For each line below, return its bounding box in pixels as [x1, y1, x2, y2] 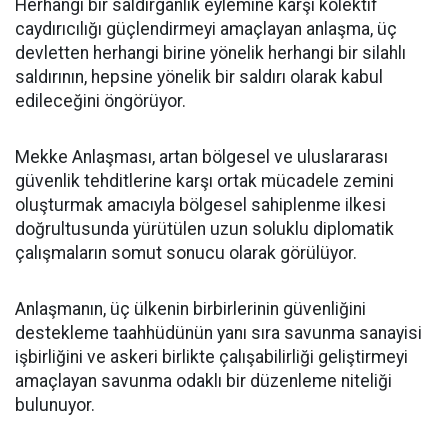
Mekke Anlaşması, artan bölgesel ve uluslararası [15, 147, 388, 167]
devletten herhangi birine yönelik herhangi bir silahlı [15, 43, 406, 63]
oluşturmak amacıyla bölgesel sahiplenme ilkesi [15, 195, 386, 215]
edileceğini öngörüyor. [15, 91, 186, 111]
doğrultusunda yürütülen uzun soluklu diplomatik [15, 219, 394, 239]
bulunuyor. [15, 395, 95, 415]
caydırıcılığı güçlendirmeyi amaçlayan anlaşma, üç [15, 19, 397, 39]
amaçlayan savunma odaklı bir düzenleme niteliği [15, 371, 392, 391]
